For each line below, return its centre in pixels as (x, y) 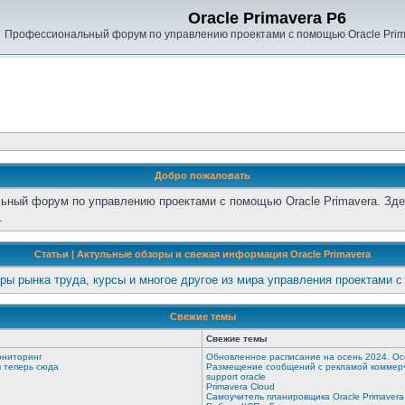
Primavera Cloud (240, 386)
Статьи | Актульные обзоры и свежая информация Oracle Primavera (202, 254)
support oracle (236, 377)
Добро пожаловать (202, 175)
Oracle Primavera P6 (267, 18)
